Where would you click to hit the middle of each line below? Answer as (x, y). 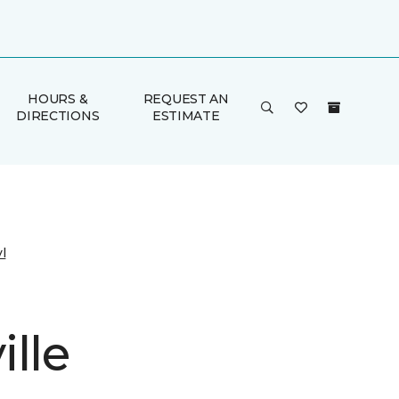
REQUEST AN (186, 99)
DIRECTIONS (58, 116)
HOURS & (58, 99)
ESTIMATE (186, 116)
